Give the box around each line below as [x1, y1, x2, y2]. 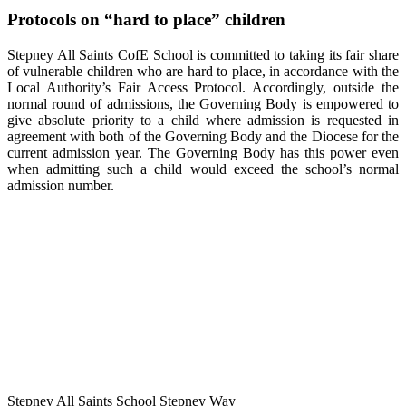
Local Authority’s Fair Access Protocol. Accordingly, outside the [7, 79, 399, 95]
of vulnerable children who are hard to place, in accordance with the [7, 63, 399, 79]
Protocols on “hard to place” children [7, 9, 285, 29]
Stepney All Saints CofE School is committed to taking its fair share [7, 46, 399, 63]
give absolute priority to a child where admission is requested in [7, 111, 399, 128]
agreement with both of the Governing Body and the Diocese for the [7, 128, 399, 144]
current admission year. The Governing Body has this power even [7, 144, 399, 160]
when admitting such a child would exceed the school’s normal [7, 160, 399, 177]
